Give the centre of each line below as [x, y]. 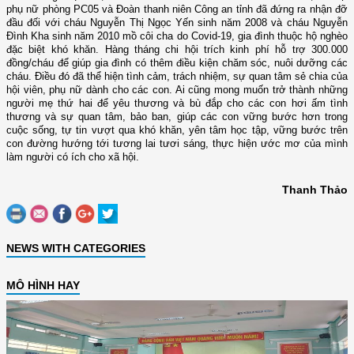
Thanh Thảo [315, 189]
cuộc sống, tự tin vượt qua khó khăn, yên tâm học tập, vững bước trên [177, 130]
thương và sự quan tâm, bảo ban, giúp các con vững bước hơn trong [177, 116]
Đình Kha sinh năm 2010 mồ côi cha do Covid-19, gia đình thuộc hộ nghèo [177, 36]
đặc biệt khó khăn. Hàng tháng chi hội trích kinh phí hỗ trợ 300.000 [177, 49]
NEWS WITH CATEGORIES [76, 248]
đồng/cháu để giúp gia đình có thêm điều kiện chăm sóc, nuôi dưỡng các [177, 62]
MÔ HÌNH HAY [43, 285]
